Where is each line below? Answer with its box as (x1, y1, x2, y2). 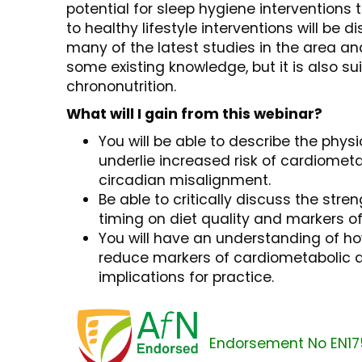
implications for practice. (99, 267, 274, 288)
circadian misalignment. (99, 170, 271, 191)
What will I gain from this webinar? (66, 104, 322, 124)
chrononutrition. (66, 77, 176, 97)
